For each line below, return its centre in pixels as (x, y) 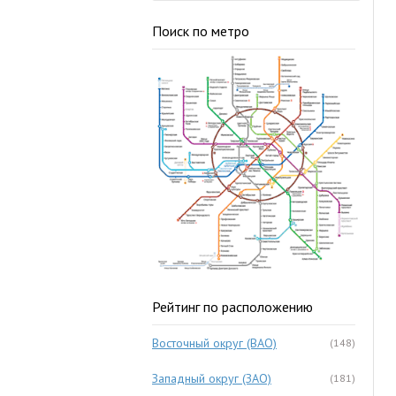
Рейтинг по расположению (232, 307)
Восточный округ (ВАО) (214, 343)
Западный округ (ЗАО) (212, 378)
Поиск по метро (201, 31)
